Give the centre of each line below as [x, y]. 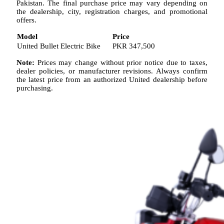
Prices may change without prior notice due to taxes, [121, 63]
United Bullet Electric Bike [59, 46]
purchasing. [35, 88]
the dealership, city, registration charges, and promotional [112, 12]
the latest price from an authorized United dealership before [112, 80]
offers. [26, 20]
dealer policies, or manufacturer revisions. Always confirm [112, 71]
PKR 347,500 [134, 46]
